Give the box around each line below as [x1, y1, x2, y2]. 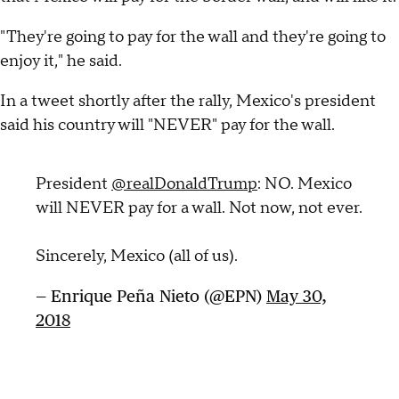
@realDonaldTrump [111, 173, 257, 194]
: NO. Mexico [257, 173, 352, 194]
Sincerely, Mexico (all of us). [36, 245, 238, 266]
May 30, [266, 285, 327, 305]
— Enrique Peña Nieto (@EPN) [36, 285, 266, 305]
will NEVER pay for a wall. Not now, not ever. [36, 197, 362, 218]
